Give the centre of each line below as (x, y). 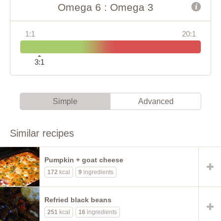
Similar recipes (42, 133)
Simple (65, 101)
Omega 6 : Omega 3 (106, 7)
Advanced (156, 101)
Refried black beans (78, 200)
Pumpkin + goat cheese (84, 160)
